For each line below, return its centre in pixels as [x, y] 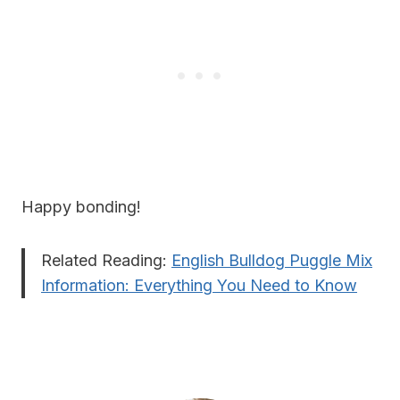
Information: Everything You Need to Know [199, 286]
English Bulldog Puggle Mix [272, 261]
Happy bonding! [81, 207]
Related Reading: [106, 261]
